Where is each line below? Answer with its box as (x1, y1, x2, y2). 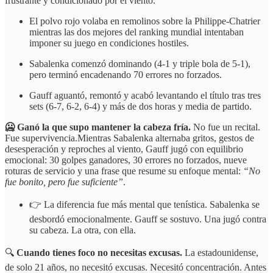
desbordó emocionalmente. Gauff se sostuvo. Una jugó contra (29, 214, 266, 225)
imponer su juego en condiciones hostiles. (29, 38, 189, 49)
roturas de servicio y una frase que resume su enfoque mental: (5, 166, 243, 177)
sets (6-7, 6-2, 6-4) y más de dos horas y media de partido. (29, 101, 252, 112)
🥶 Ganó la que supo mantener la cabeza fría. (5, 122, 193, 133)
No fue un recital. (193, 122, 260, 133)
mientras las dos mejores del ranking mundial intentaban (29, 27, 244, 38)
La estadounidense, (182, 247, 258, 258)
